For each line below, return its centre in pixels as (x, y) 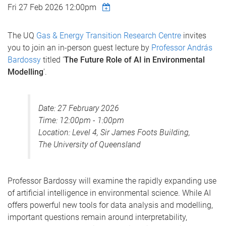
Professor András (182, 48)
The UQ (22, 36)
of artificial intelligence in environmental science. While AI (109, 193)
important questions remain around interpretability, (97, 217)
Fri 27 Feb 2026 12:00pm (52, 7)
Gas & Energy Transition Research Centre (109, 36)
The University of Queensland (90, 145)
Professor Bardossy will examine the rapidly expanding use (112, 181)
